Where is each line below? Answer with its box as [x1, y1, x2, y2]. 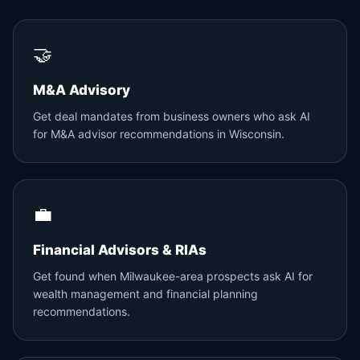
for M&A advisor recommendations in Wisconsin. [33, 127, 284, 141]
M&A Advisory [33, 82, 130, 98]
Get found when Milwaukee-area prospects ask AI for [33, 269, 313, 283]
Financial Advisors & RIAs [33, 242, 207, 258]
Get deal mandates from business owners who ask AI [33, 109, 310, 123]
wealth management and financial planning [33, 287, 258, 301]
